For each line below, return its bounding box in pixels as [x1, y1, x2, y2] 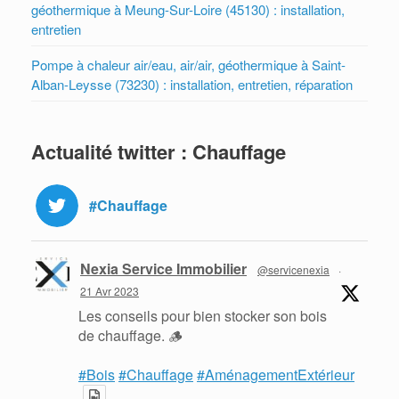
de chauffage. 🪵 [78, 325, 183, 346]
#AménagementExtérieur [197, 364, 354, 386]
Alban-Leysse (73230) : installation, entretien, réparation [31, 75, 353, 94]
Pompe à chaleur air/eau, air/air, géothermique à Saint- [31, 55, 346, 75]
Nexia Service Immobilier [80, 258, 247, 280]
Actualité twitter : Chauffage [31, 137, 286, 167]
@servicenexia [257, 262, 330, 278]
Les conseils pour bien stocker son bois [78, 305, 327, 327]
